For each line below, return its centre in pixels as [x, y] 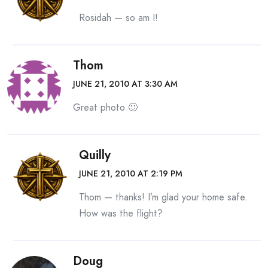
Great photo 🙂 [105, 107]
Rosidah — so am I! [118, 17]
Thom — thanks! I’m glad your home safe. [163, 197]
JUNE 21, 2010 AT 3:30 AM [125, 83]
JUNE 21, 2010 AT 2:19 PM [131, 173]
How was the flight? [121, 213]
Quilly [95, 155]
